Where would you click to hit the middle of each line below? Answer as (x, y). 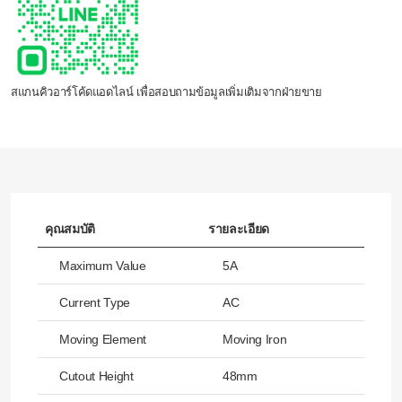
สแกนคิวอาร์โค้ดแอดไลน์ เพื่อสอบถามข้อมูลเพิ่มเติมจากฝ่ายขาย (166, 92)
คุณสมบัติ (70, 229)
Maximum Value (103, 266)
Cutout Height (96, 376)
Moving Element (103, 340)
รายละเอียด (239, 229)
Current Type (95, 303)
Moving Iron (255, 340)
